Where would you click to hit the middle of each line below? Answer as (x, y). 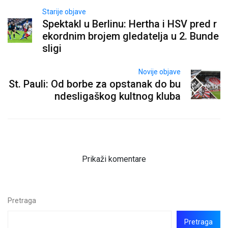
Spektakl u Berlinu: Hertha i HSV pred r (130, 24)
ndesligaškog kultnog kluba (117, 96)
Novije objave (159, 72)
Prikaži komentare (114, 159)
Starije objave (64, 12)
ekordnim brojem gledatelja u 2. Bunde (131, 36)
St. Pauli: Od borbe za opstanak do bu (94, 84)
